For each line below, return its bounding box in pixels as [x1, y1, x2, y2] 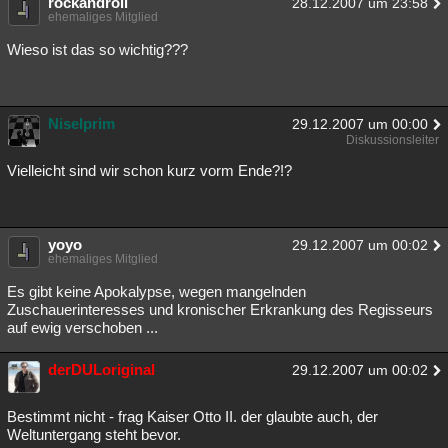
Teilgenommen [97, 14, 181, 29]
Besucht [21, 14, 69, 29]
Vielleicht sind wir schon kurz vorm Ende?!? [7, 162, 292, 179]
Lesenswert [21, 53, 87, 68]
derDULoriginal [48, 361, 155, 378]
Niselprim [48, 115, 115, 132]
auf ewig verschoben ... [7, 319, 158, 336]
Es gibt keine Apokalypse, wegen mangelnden [7, 283, 306, 300]
